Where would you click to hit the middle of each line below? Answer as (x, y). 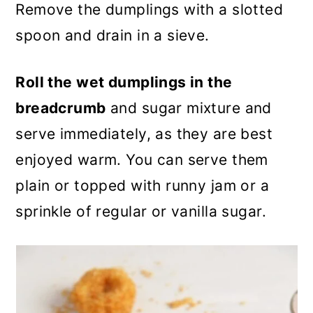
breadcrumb (61, 108)
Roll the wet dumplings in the (124, 82)
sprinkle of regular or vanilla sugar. (141, 211)
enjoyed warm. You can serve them (142, 160)
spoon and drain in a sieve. (112, 35)
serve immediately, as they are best (144, 134)
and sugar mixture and (189, 108)
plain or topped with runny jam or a (143, 185)
